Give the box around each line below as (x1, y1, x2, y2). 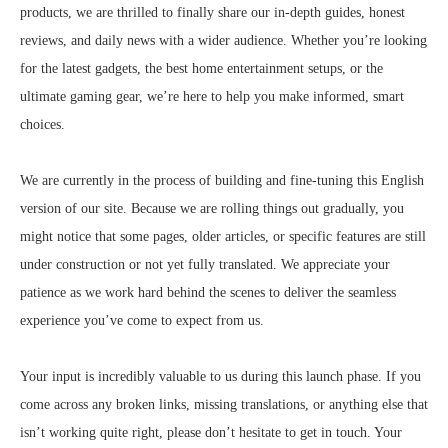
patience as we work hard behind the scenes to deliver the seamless (20, 285, 396, 300)
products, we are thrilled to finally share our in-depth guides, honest (20, 5, 405, 20)
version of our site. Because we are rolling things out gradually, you (20, 201, 404, 216)
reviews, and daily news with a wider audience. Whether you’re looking (20, 33, 427, 48)
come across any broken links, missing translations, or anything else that (20, 397, 428, 412)
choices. (20, 117, 65, 132)
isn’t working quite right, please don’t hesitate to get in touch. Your (20, 425, 402, 440)
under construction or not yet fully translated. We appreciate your (20, 257, 390, 272)
